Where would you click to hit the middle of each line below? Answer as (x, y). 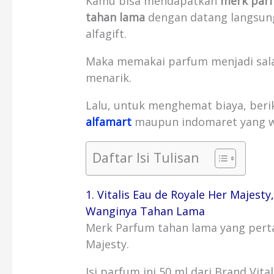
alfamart (109, 122)
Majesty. (108, 244)
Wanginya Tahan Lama (146, 211)
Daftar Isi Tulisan (146, 158)
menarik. (109, 78)
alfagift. (106, 34)
